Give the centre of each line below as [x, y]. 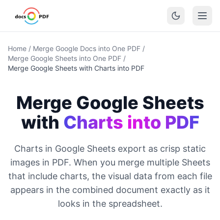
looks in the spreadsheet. [110, 204]
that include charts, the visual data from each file [110, 176]
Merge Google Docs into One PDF [87, 48]
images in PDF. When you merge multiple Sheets [110, 162]
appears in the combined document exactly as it [110, 190]
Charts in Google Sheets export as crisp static [110, 149]
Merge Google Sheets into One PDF [65, 58]
